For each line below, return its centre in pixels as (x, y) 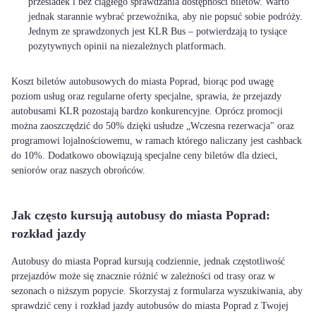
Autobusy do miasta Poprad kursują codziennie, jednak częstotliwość (148, 261)
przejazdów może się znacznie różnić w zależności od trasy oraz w (143, 276)
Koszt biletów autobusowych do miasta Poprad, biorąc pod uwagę (142, 81)
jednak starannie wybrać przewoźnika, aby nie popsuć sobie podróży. (165, 17)
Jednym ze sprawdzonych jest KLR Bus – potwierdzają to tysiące (158, 31)
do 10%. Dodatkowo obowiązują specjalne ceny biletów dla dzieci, (145, 156)
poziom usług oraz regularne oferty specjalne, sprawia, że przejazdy (146, 96)
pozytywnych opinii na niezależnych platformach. (127, 46)
